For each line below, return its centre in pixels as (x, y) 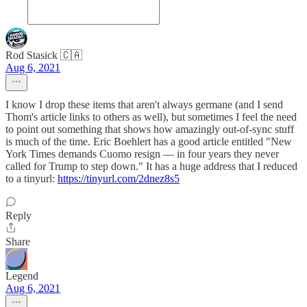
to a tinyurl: (32, 179)
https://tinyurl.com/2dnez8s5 (119, 179)
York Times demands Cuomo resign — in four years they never (142, 154)
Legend (22, 276)
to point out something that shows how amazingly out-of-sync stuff (150, 130)
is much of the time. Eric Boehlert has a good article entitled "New (149, 142)
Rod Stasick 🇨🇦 (44, 56)
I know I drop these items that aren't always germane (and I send (144, 105)
